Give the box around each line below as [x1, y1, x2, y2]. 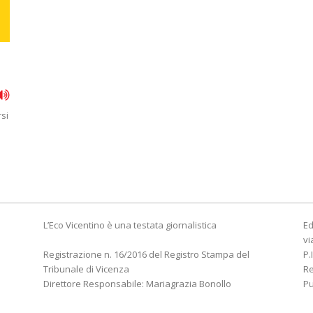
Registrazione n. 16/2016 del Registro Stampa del [43, 248, 249, 261]
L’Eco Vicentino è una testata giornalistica [43, 219, 217, 231]
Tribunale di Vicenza [43, 263, 129, 275]
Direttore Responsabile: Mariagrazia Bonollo [43, 277, 231, 290]
